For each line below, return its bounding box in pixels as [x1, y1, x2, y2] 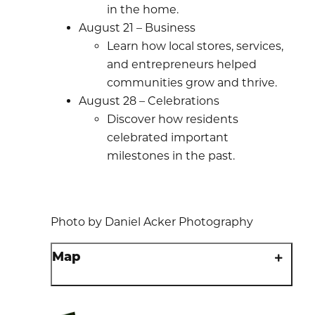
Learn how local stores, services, [107, 39, 283, 53]
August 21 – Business [79, 20, 195, 34]
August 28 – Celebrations [79, 94, 219, 108]
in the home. [107, 2, 179, 16]
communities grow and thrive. [107, 75, 277, 89]
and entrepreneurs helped [107, 57, 257, 71]
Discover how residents [107, 112, 238, 126]
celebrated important [107, 130, 229, 144]
